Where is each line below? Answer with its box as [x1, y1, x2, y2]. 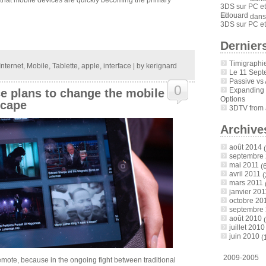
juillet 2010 [229, 223, 265, 231]
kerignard [145, 62, 177, 69]
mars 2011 [229, 179, 263, 186]
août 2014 [229, 143, 262, 151]
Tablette [52, 62, 78, 69]
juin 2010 [229, 232, 259, 240]
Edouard [220, 11, 248, 20]
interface [103, 62, 131, 69]
